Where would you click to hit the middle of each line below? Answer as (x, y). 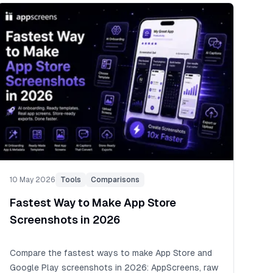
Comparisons (115, 179)
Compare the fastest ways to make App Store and (111, 253)
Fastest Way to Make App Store (93, 202)
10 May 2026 (32, 179)
